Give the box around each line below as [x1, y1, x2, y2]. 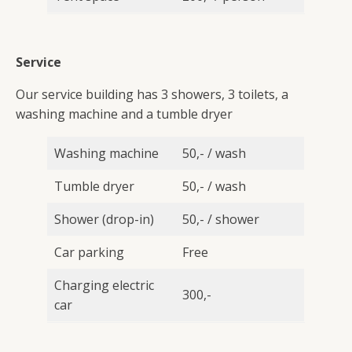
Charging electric [54, 277, 154, 294]
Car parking [54, 244, 124, 261]
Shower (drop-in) [54, 211, 154, 228]
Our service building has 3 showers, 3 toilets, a [16, 86, 288, 103]
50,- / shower [182, 211, 259, 228]
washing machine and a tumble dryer [16, 105, 233, 123]
